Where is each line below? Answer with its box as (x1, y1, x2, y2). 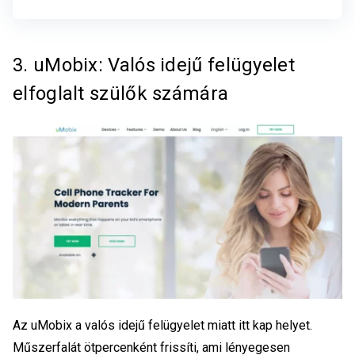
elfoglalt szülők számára (13, 82, 229, 105)
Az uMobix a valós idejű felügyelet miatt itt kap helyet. (13, 318, 312, 334)
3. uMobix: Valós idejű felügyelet (13, 53, 295, 76)
